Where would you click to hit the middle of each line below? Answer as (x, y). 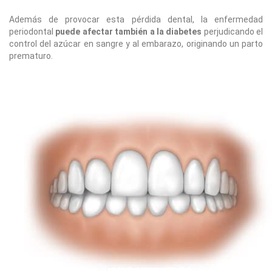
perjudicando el (232, 32)
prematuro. (31, 56)
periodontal (32, 32)
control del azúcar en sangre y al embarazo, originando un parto (136, 44)
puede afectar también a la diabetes (129, 32)
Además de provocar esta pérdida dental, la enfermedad (136, 19)
